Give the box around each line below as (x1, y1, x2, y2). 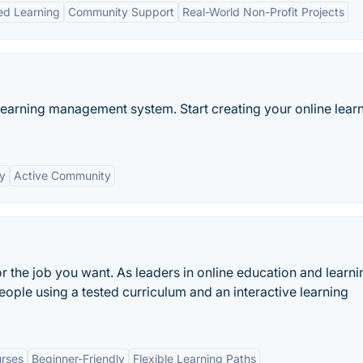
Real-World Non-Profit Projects (182, 5, 344, 19)
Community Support (68, 5, 174, 19)
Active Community (14, 169, 111, 182)
